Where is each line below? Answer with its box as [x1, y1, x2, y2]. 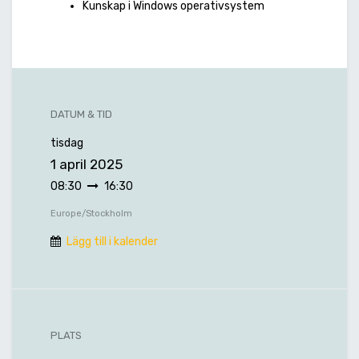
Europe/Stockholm [50, 208, 132, 220]
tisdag [50, 136, 83, 151]
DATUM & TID [50, 108, 112, 121]
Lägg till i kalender [67, 235, 158, 249]
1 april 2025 [50, 156, 123, 173]
